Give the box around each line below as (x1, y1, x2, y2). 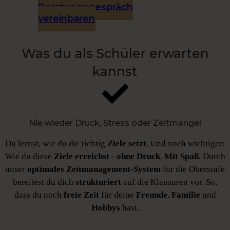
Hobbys (91, 203, 122, 213)
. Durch (198, 151, 225, 162)
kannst (92, 64, 138, 80)
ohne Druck (116, 151, 160, 162)
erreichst (74, 151, 111, 162)
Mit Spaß (164, 151, 199, 162)
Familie (171, 190, 202, 200)
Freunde (136, 190, 167, 200)
